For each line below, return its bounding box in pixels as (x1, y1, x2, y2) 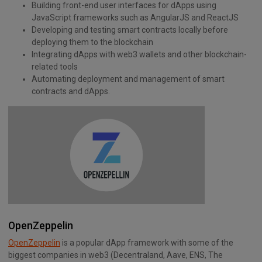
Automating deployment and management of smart (32, 74, 225, 84)
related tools (32, 62, 78, 72)
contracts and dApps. (32, 87, 110, 96)
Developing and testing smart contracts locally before (32, 25, 228, 35)
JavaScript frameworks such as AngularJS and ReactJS (32, 13, 239, 23)
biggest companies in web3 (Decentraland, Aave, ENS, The (8, 250, 223, 260)
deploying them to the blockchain (32, 37, 153, 47)
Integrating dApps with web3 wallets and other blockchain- (32, 50, 247, 60)
